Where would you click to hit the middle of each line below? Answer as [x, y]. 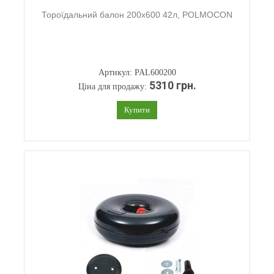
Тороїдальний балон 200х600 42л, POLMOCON [137, 15]
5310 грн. [172, 86]
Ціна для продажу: [113, 87]
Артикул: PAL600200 [137, 72]
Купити [137, 110]
